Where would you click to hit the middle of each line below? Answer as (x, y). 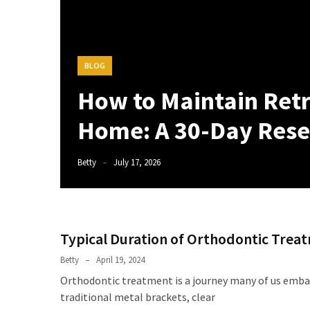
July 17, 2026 (137, 162)
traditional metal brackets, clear (138, 297)
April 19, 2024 (120, 260)
